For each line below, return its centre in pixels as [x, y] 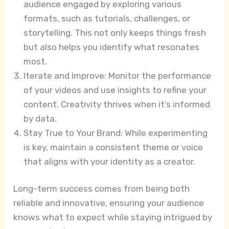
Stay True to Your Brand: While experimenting [116, 133]
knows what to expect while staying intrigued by [113, 217]
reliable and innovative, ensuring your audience [109, 203]
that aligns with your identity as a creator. [110, 161]
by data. [40, 118]
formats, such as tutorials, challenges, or [107, 18]
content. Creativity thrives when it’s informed [117, 104]
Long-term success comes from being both [102, 189]
